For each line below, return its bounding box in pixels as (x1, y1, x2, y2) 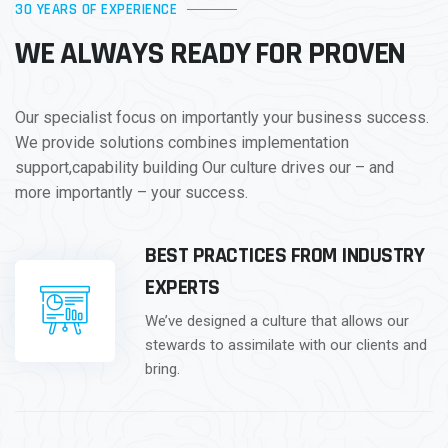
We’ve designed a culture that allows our (145, 312, 409, 331)
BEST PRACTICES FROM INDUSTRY (145, 242, 424, 271)
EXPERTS (145, 274, 220, 303)
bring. (145, 360, 180, 379)
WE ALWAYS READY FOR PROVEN (15, 33, 406, 75)
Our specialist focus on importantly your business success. (15, 108, 429, 128)
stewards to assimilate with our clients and (145, 336, 427, 355)
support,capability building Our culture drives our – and (15, 158, 394, 178)
